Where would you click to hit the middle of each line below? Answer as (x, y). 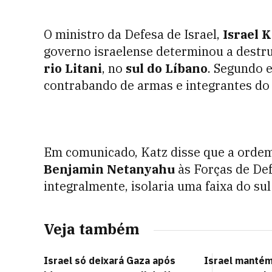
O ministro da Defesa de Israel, (133, 34)
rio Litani (73, 68)
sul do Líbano (167, 68)
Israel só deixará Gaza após (110, 260)
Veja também (91, 229)
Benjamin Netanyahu (109, 169)
